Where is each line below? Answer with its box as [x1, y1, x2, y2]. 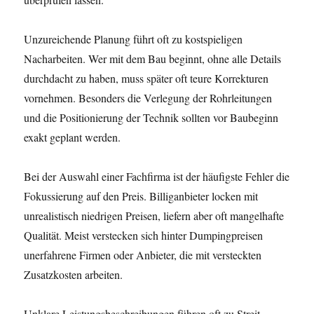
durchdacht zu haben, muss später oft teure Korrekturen [24, 71, 269, 86]
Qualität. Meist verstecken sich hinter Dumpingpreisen [24, 228, 264, 243]
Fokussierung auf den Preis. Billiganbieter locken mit [24, 189, 259, 203]
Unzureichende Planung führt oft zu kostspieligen [24, 32, 243, 46]
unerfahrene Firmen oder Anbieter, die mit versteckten [24, 247, 262, 262]
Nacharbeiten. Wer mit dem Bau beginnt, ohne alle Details [24, 51, 282, 66]
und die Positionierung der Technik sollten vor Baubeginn [24, 110, 279, 125]
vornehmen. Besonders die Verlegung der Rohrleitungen [24, 90, 273, 105]
